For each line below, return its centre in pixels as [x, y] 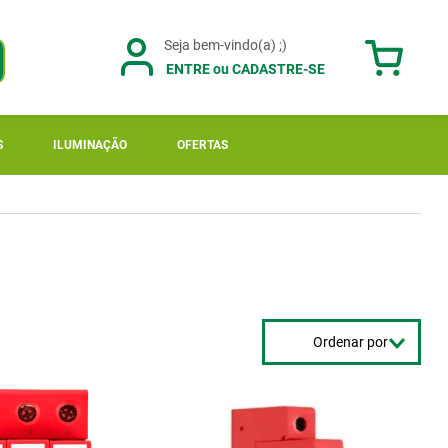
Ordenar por [350, 342]
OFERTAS [202, 145]
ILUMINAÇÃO [90, 145]
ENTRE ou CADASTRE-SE [245, 68]
